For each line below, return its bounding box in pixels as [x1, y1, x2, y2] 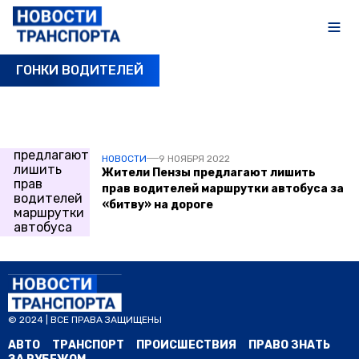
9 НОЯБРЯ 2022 [159, 152, 230, 164]
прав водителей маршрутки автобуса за [102, 181, 344, 196]
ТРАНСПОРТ [52, 338, 124, 352]
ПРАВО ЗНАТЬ [248, 338, 330, 352]
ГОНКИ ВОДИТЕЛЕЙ [16, 62, 143, 78]
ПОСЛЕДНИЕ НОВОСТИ [13, 103, 201, 123]
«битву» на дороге [102, 197, 213, 212]
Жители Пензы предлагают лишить [102, 165, 316, 179]
